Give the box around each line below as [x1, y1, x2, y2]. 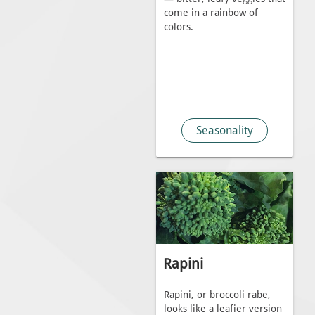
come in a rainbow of [163, 7, 258, 20]
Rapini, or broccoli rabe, [163, 288, 271, 301]
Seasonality [195, 124, 253, 138]
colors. [163, 21, 193, 34]
